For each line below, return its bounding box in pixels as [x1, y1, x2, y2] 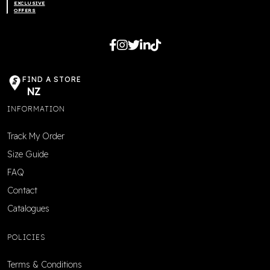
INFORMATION [7, 104, 65, 113]
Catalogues [7, 202, 49, 214]
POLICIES [7, 232, 45, 242]
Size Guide [7, 148, 48, 160]
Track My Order [7, 130, 64, 142]
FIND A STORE [22, 75, 81, 84]
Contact [7, 184, 37, 196]
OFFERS [14, 7, 36, 14]
